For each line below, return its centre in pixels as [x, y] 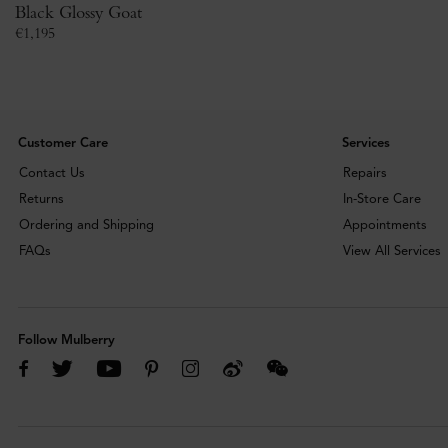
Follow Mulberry [66, 340]
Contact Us [52, 173]
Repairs [364, 173]
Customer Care [63, 143]
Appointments [384, 225]
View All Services [391, 251]
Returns [41, 199]
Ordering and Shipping [86, 225]
